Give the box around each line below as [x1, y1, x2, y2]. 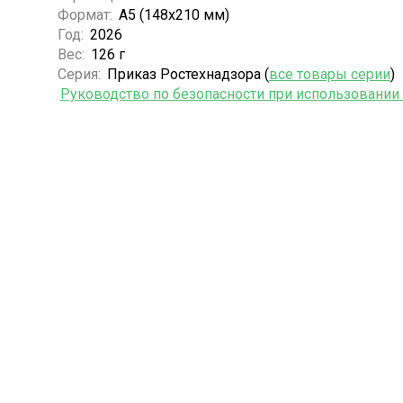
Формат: [57, 5, 116, 23]
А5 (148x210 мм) [118, 5, 229, 23]
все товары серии [268, 65, 390, 83]
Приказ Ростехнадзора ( [106, 65, 269, 83]
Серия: [57, 65, 104, 83]
